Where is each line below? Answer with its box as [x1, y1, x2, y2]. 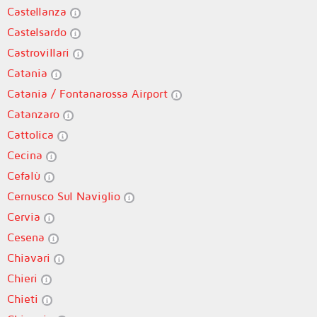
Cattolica [7, 128, 57, 141]
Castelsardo [7, 25, 70, 38]
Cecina [7, 149, 46, 161]
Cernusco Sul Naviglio [7, 190, 124, 202]
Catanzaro [7, 108, 63, 120]
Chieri [7, 272, 41, 284]
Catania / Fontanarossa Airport [7, 87, 171, 100]
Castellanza [7, 5, 70, 18]
